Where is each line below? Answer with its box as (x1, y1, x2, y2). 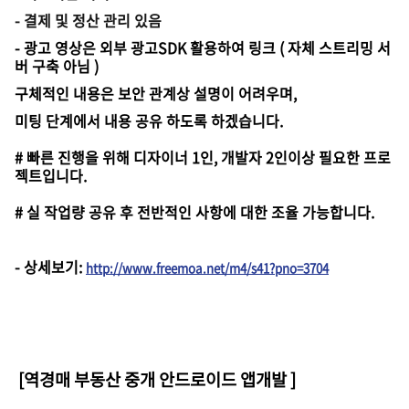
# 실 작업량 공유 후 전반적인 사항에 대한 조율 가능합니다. (15, 201, 374, 223)
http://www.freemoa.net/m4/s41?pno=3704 (86, 259, 329, 277)
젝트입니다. (15, 164, 87, 186)
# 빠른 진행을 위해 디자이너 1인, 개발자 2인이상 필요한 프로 (15, 146, 391, 168)
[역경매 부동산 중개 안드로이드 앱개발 (18, 366, 290, 392)
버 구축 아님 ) (15, 55, 99, 77)
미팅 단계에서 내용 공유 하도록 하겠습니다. (15, 110, 283, 131)
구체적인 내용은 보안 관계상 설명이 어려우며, (15, 82, 297, 104)
